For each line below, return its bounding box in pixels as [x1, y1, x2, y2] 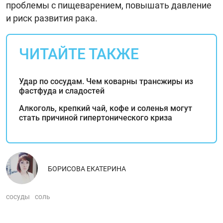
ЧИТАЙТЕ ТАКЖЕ [19, 45, 139, 63]
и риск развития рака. [6, 12, 98, 23]
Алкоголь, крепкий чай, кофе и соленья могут [19, 103, 192, 113]
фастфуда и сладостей [19, 86, 105, 96]
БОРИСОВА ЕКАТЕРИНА [48, 164, 126, 173]
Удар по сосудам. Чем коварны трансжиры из [19, 76, 193, 86]
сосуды [6, 192, 30, 201]
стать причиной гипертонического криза [19, 112, 172, 122]
